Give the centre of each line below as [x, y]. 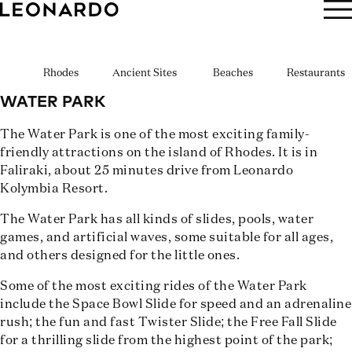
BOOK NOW [185, 18]
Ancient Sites [145, 73]
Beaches [233, 73]
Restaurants [315, 73]
